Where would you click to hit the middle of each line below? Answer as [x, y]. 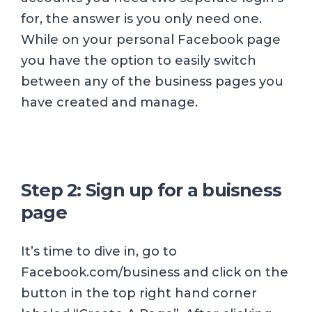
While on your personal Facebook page [151, 40]
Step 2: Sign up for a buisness [151, 190]
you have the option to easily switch [139, 61]
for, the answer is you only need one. [141, 19]
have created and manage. [109, 103]
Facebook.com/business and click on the [155, 273]
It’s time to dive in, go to [99, 252]
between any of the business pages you [152, 82]
